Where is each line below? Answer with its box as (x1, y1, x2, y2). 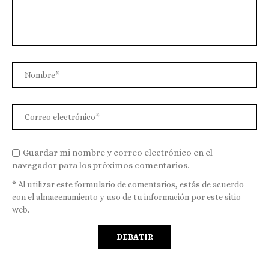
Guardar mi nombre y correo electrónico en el (23, 147, 213, 159)
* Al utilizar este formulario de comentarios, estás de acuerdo (12, 180, 244, 190)
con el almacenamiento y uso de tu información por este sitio (12, 192, 241, 202)
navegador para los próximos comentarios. (12, 160, 189, 171)
